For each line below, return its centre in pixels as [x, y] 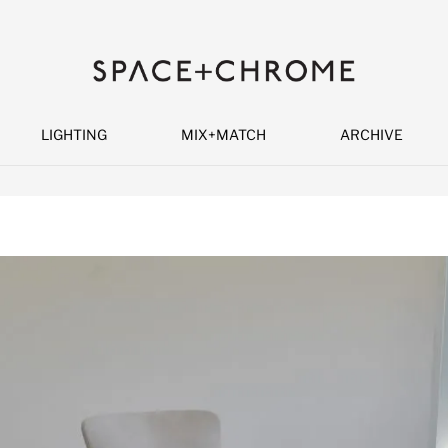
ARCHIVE [371, 135]
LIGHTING [74, 135]
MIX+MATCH [223, 135]
